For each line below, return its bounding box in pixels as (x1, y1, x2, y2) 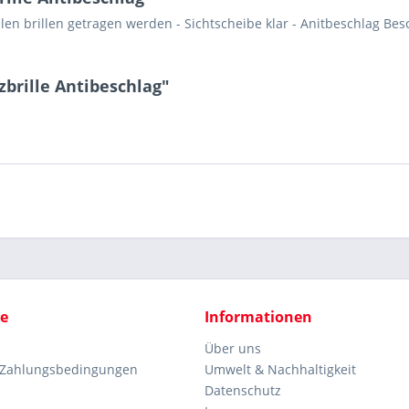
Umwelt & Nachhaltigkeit (204, 361, 356, 378)
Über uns (204, 340, 261, 357)
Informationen (204, 307, 312, 327)
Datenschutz (204, 382, 281, 399)
